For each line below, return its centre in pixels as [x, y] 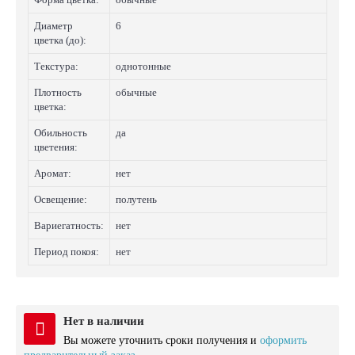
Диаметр [53, 26]
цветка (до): [60, 40]
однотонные [143, 66]
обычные [136, 92]
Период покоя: [67, 252]
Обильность [61, 133]
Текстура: [56, 66]
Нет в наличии [104, 321]
